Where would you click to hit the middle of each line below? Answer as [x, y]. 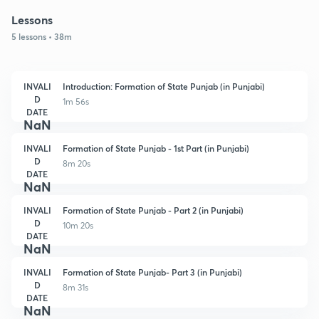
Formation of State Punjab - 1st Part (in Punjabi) [156, 148]
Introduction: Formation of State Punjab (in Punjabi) [164, 86]
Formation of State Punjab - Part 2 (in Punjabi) [153, 210]
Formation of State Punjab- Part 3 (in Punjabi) [152, 272]
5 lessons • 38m [42, 36]
